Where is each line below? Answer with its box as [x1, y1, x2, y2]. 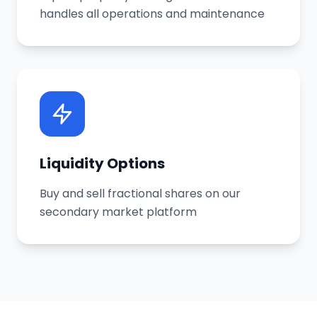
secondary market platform [40, 204, 197, 220]
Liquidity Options [40, 154, 165, 173]
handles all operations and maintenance [40, 6, 265, 22]
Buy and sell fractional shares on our [40, 185, 241, 202]
